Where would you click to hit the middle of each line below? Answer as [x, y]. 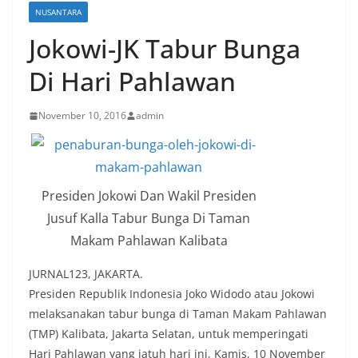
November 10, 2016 [82, 116]
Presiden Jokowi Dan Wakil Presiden [149, 196]
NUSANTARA [58, 12]
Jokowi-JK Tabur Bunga [165, 49]
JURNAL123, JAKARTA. [86, 274]
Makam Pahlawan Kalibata [149, 241]
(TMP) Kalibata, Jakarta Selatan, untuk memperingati [169, 334]
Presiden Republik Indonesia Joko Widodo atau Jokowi [172, 294]
